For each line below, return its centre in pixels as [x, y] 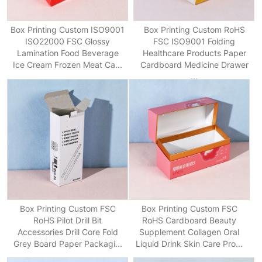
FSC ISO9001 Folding [194, 42]
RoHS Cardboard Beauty [189, 220]
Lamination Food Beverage [68, 53]
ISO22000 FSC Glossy [68, 42]
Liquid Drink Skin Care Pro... [189, 243]
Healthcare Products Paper [194, 53]
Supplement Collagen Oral [189, 232]
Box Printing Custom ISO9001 [68, 30]
